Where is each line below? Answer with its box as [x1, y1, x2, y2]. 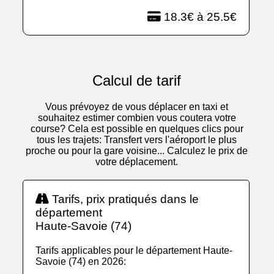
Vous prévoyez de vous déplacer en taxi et [45, 102, 229, 113]
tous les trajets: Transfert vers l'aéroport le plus [37, 135, 237, 146]
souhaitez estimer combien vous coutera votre [37, 113, 236, 124]
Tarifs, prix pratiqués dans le [49, 193, 199, 206]
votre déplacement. [95, 157, 179, 168]
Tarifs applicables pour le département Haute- [35, 245, 233, 256]
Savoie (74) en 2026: [35, 256, 127, 267]
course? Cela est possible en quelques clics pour [30, 124, 243, 135]
